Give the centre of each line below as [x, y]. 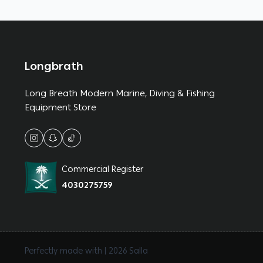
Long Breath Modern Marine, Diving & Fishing [120, 94]
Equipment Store [60, 108]
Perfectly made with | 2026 [77, 251]
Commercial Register [102, 169]
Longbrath [54, 67]
